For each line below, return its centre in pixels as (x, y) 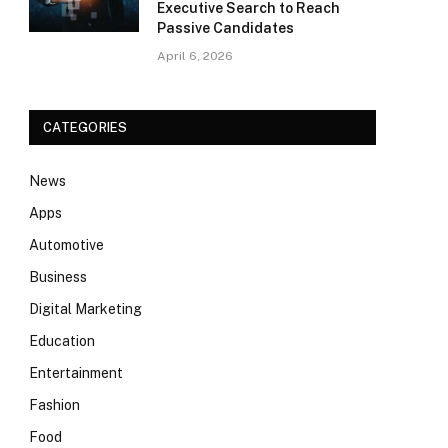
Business (58, 277)
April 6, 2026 (195, 56)
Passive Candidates (225, 28)
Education (62, 341)
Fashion (54, 405)
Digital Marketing (85, 309)
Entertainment (76, 373)
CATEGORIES (85, 127)
